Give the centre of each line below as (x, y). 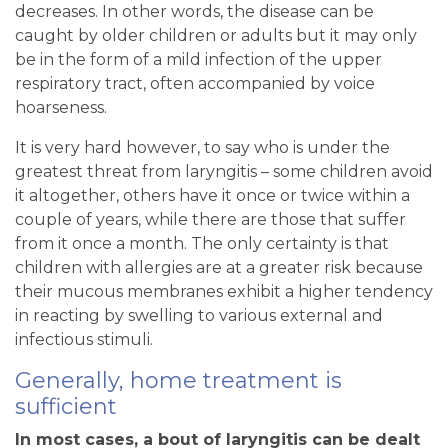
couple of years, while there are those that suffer (210, 220)
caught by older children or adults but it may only (216, 36)
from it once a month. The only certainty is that (202, 244)
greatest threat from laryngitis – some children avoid (224, 172)
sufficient (66, 407)
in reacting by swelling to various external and (199, 316)
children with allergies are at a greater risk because (219, 268)
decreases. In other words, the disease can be (194, 12)
